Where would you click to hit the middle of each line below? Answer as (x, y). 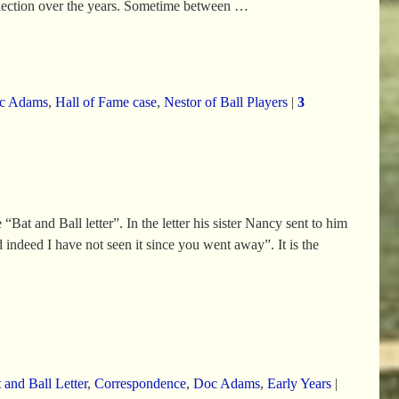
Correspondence (140, 383)
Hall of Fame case (106, 102)
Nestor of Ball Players (225, 102)
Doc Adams (226, 383)
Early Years (299, 383)
